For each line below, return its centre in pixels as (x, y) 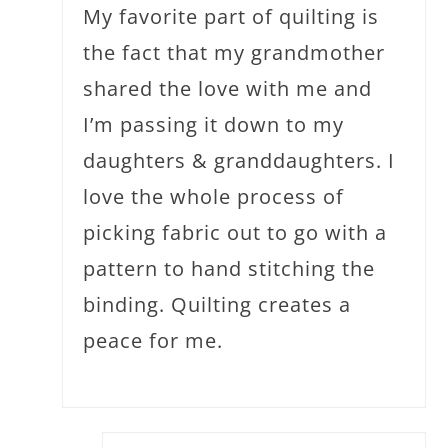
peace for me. (153, 340)
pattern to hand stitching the (229, 268)
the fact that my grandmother (234, 52)
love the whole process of (214, 196)
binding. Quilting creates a (217, 304)
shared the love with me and (228, 88)
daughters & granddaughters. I (239, 160)
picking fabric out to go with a (235, 232)
